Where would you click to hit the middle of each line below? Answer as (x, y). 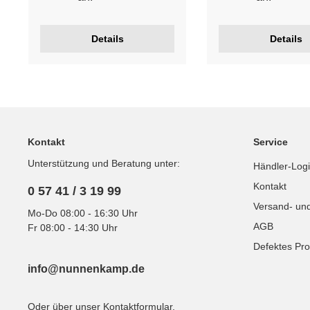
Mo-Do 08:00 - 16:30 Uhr (83, 213)
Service (271, 142)
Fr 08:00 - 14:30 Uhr (73, 228)
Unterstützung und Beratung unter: (104, 163)
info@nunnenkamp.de (86, 269)
